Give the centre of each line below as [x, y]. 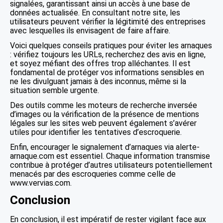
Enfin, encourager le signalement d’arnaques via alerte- [105, 147]
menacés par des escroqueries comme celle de [93, 174]
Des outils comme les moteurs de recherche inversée [104, 105]
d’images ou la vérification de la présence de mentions [105, 114]
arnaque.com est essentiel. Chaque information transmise [110, 156]
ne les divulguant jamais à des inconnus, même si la [98, 81]
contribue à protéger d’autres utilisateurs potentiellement [111, 165]
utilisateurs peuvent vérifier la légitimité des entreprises [108, 22]
